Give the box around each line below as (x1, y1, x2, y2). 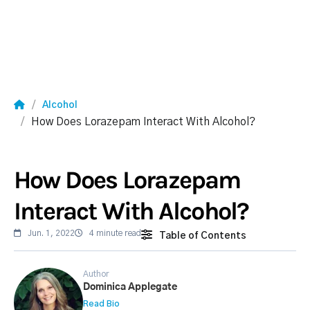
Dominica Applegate (83, 282, 177, 292)
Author (83, 270, 109, 278)
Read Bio (83, 300, 120, 308)
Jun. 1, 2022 (21, 229, 75, 237)
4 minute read (83, 229, 141, 237)
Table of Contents (159, 231, 246, 241)
